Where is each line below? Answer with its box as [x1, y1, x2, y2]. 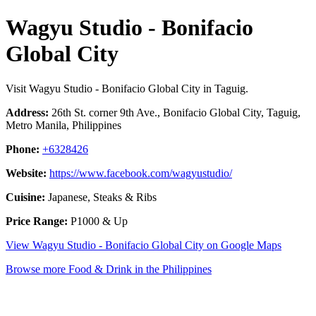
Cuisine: [6, 190, 45, 203]
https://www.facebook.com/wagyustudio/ [49, 166, 232, 179]
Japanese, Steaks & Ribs [45, 190, 157, 203]
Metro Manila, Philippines [6, 119, 121, 131]
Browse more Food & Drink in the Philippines [6, 262, 212, 275]
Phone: [6, 142, 39, 155]
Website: [6, 166, 47, 179]
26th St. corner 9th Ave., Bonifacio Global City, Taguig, [49, 106, 300, 119]
